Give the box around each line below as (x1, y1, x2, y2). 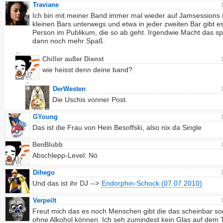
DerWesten (53, 85, 86, 93)
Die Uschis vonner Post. (52, 96, 127, 104)
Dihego (33, 169, 55, 176)
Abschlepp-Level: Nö (32, 151, 98, 159)
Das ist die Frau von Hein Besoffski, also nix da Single (32, 123, 202, 131)
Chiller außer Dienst (42, 55, 106, 63)
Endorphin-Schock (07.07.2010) (102, 179, 202, 187)
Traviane (33, 1, 59, 8)
